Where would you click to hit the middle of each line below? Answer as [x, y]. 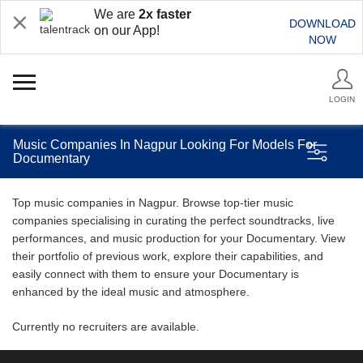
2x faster [165, 14]
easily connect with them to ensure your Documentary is [156, 274]
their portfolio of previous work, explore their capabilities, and [168, 256]
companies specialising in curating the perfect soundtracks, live [173, 220]
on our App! [127, 30]
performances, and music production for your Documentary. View [179, 238]
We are [116, 14]
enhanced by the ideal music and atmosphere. [131, 292]
